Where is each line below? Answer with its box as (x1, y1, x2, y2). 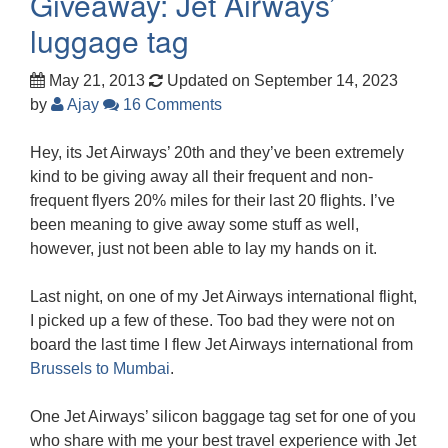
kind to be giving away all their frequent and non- (30, 167, 373, 185)
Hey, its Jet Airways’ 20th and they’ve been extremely (30, 143, 404, 161)
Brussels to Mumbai (30, 359, 170, 377)
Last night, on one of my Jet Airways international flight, (30, 287, 417, 305)
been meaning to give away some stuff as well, (30, 215, 359, 233)
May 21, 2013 (45, 71, 145, 89)
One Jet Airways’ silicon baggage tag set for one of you (30, 407, 416, 425)
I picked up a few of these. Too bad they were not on (30, 311, 395, 329)
